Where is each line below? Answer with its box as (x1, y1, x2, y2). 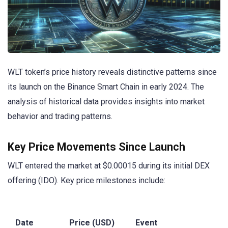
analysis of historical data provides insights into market (8, 96, 205, 106)
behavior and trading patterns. (8, 111, 112, 121)
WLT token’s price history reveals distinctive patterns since (8, 67, 217, 77)
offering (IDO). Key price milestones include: (8, 176, 165, 186)
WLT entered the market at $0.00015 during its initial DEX (8, 161, 210, 171)
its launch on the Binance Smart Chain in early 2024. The (8, 81, 204, 92)
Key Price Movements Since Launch (8, 140, 185, 154)
